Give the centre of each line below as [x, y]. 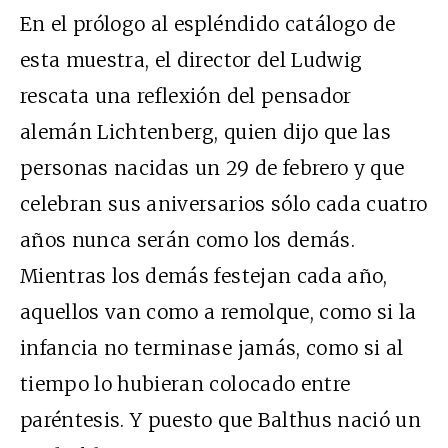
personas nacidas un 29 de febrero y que [212, 168]
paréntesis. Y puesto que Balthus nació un [221, 420]
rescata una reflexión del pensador [186, 96]
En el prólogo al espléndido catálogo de [208, 24]
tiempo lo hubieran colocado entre [185, 384]
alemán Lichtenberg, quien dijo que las [205, 132]
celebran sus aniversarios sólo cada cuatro [224, 204]
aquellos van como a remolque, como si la [218, 312]
